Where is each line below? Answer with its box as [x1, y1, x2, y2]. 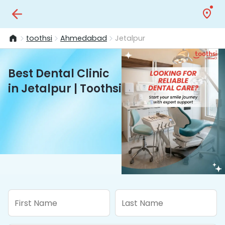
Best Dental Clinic [8, 66, 109, 81]
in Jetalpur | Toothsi [8, 81, 122, 96]
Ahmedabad [60, 33, 107, 43]
